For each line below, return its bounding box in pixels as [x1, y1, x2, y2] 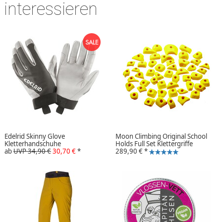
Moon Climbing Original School [115, 132, 207, 141]
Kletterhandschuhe [4, 139, 61, 149]
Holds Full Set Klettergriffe [115, 139, 193, 149]
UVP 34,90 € [13, 147, 51, 156]
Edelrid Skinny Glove [4, 132, 65, 141]
